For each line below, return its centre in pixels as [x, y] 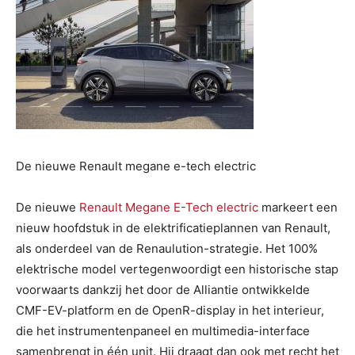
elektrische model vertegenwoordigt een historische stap [177, 269]
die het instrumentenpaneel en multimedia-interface [163, 331]
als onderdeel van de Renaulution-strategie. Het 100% [167, 248]
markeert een [298, 207]
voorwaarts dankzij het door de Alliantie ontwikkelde [163, 290]
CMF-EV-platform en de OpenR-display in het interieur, [170, 310]
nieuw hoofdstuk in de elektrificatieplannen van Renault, [173, 228]
